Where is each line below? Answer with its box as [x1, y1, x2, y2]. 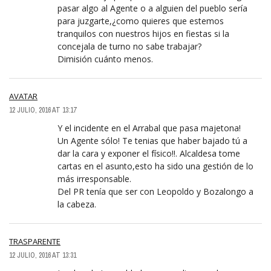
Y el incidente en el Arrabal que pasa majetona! [57, 122, 241, 134]
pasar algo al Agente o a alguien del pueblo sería [57, 2, 247, 15]
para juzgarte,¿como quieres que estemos [57, 15, 224, 27]
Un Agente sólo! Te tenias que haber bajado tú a [57, 135, 247, 147]
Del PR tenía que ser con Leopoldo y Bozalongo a [57, 186, 253, 198]
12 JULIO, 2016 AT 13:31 [9, 250, 76, 261]
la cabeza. [57, 198, 96, 211]
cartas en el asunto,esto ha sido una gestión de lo [57, 160, 253, 172]
